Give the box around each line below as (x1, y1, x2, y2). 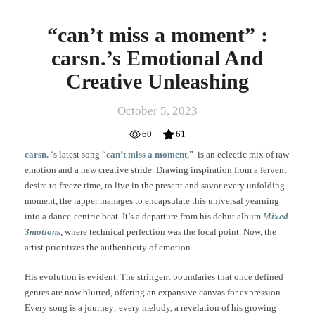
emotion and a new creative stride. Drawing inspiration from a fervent (25, 165, 287, 176)
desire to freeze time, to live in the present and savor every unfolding (25, 180, 285, 191)
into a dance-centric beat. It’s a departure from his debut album (25, 211, 263, 222)
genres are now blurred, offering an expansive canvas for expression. (25, 286, 283, 297)
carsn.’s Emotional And (51, 46, 264, 70)
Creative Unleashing (66, 70, 249, 94)
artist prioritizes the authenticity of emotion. (25, 242, 193, 253)
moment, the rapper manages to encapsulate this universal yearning (25, 195, 279, 207)
